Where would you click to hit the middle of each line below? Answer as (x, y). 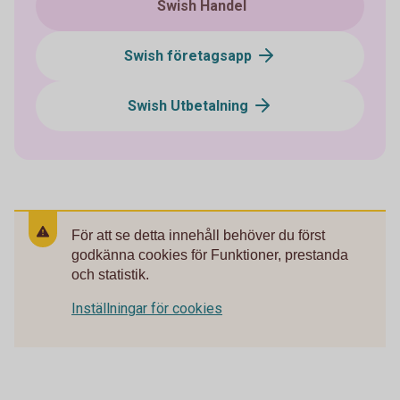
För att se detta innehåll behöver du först (198, 236)
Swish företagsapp (189, 56)
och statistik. (110, 275)
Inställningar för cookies (147, 309)
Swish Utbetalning (189, 106)
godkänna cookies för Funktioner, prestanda (210, 255)
